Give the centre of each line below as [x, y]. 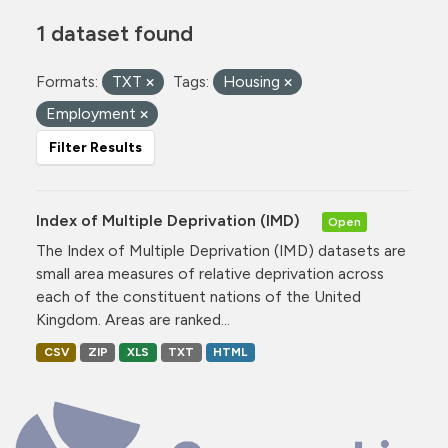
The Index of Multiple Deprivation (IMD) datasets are [221, 250]
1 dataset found [114, 33]
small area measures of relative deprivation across [210, 273]
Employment [93, 113]
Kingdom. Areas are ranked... [133, 319]
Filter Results [95, 147]
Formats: [67, 81]
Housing [253, 81]
